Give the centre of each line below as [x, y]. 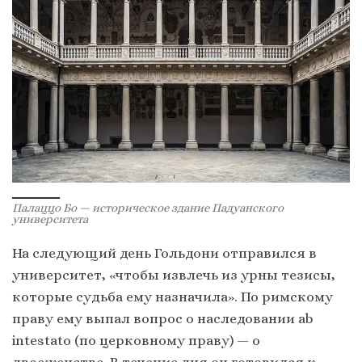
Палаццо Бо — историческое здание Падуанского [148, 208]
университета [50, 219]
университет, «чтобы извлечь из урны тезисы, [174, 275]
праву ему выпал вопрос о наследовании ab [163, 319]
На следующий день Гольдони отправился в [164, 253]
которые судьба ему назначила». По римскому [173, 297]
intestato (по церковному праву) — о [136, 341]
